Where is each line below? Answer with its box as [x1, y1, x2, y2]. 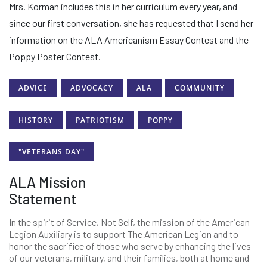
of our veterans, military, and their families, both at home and [9, 252, 249, 264]
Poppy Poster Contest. [9, 51, 101, 62]
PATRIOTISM [76, 114, 125, 125]
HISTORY [18, 114, 53, 125]
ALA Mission [9, 173, 86, 191]
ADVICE [18, 83, 48, 94]
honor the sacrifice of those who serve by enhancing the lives [9, 240, 251, 252]
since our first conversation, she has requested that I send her [9, 17, 253, 29]
